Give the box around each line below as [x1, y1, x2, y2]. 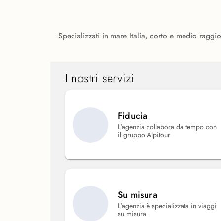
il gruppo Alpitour [118, 130, 170, 140]
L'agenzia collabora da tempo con [118, 122, 217, 132]
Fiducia [118, 110, 147, 122]
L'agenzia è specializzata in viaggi [118, 201, 217, 211]
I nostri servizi [65, 70, 135, 87]
